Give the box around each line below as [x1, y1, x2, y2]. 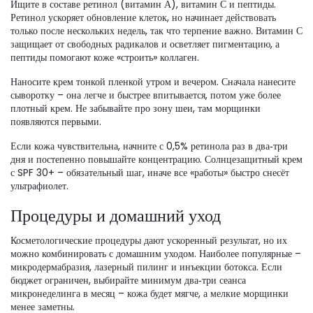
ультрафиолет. [10, 179, 68, 193]
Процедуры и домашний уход [10, 204, 221, 227]
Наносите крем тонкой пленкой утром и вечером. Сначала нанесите [10, 75, 296, 89]
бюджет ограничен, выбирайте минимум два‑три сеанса [10, 273, 246, 287]
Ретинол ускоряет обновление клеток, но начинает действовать [10, 10, 276, 24]
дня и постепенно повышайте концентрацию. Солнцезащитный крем [10, 152, 303, 166]
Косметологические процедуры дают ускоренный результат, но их [10, 233, 287, 247]
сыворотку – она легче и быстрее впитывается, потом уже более [10, 88, 281, 102]
